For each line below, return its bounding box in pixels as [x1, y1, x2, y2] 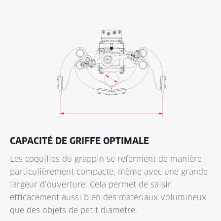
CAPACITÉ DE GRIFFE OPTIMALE [10, 135, 149, 147]
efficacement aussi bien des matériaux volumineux [10, 192, 206, 203]
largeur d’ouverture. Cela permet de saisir [10, 179, 171, 190]
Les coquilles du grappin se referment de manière [10, 153, 202, 164]
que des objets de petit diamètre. [10, 205, 137, 216]
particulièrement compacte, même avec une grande [10, 166, 208, 177]
